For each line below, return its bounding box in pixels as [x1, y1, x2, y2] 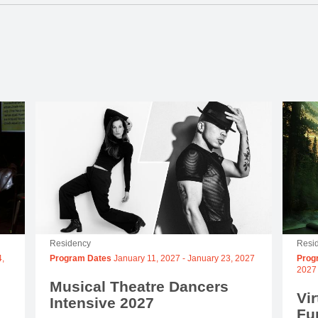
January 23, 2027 [187, 253, 255, 264]
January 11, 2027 [113, 253, 180, 264]
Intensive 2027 [49, 295, 154, 312]
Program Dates [49, 253, 114, 264]
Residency [49, 238, 91, 249]
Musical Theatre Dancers [49, 278, 229, 295]
